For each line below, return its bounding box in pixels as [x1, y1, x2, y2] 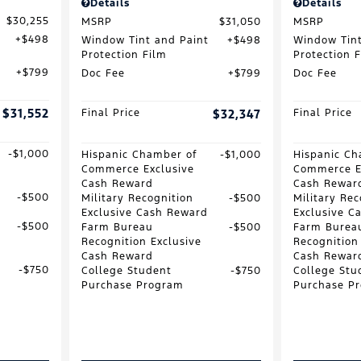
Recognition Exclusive [81, 234, 201, 248]
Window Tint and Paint [81, 33, 209, 47]
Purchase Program [81, 278, 184, 292]
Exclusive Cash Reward [81, 205, 208, 219]
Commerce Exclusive [81, 162, 194, 176]
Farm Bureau [81, 220, 153, 234]
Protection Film [81, 48, 167, 61]
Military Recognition [81, 191, 193, 205]
